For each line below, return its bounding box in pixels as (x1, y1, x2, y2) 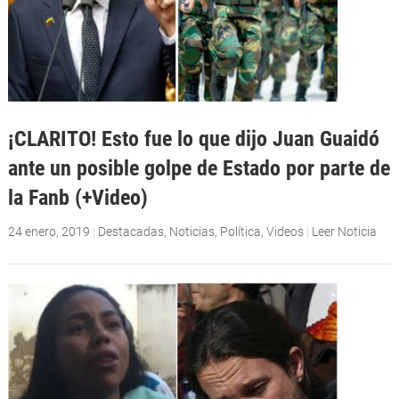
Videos (265, 224, 304, 240)
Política (219, 224, 261, 240)
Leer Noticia (311, 224, 377, 240)
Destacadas (97, 224, 164, 240)
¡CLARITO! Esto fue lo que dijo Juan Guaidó (7, 126, 379, 151)
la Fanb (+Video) (7, 184, 148, 210)
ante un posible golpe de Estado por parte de (7, 155, 390, 181)
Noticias (168, 224, 215, 240)
